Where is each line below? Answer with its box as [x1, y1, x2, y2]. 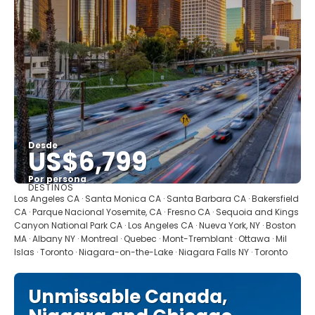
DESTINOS [28, 181, 74, 193]
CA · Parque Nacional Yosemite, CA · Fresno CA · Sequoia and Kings [14, 205, 299, 218]
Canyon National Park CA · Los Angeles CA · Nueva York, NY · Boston [14, 219, 296, 231]
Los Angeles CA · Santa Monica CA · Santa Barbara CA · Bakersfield [14, 192, 299, 205]
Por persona [28, 172, 86, 185]
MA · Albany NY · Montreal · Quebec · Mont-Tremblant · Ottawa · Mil [14, 232, 287, 245]
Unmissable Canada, [28, 283, 227, 309]
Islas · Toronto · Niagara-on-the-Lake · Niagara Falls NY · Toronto [14, 245, 288, 258]
